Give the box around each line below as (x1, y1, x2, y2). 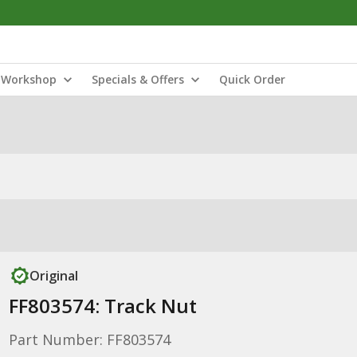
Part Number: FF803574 (8, 330, 171, 349)
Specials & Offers (92, 72, 184, 87)
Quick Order (219, 72, 285, 87)
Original (29, 267, 78, 284)
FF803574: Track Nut (8, 292, 197, 319)
